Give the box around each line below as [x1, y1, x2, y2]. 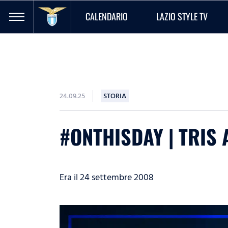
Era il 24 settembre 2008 [60, 170, 154, 185]
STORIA [103, 90, 126, 102]
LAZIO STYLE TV [156, 9, 208, 23]
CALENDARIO [85, 9, 128, 23]
